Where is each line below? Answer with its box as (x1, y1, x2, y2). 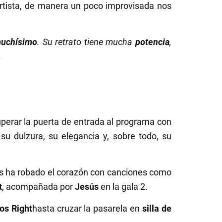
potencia (135, 37, 170, 48)
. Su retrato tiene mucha (37, 37, 136, 48)
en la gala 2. (101, 181, 148, 192)
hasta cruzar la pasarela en (32, 203, 143, 214)
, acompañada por (2, 181, 75, 192)
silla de (142, 203, 172, 214)
